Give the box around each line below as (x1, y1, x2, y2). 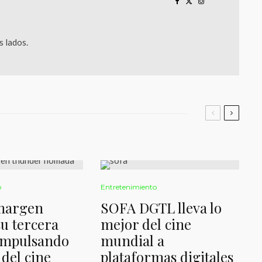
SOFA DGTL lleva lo (101, 198, 222, 217)
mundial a (101, 231, 165, 250)
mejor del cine (101, 215, 192, 233)
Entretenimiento (101, 182, 157, 191)
